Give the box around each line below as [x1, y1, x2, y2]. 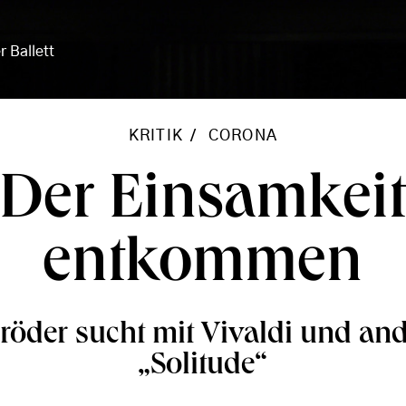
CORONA [208, 128, 277, 144]
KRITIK [129, 128, 183, 144]
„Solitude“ [138, 352, 268, 383]
